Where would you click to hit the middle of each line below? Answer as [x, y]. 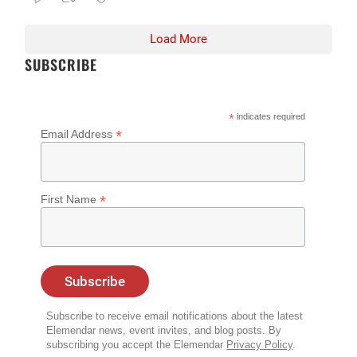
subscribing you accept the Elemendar [137, 345]
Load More [178, 39]
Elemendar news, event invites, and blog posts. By [164, 331]
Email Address [78, 134]
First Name [71, 200]
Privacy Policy [260, 345]
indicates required [269, 117]
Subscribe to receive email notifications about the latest [175, 317]
